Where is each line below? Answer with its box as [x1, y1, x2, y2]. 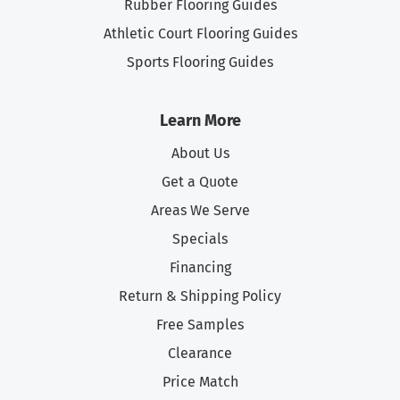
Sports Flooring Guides [127, 54, 273, 71]
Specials [172, 230, 228, 248]
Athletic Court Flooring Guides [103, 25, 297, 43]
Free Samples [156, 316, 244, 334]
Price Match [162, 373, 238, 391]
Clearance [168, 345, 232, 362]
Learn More [159, 111, 241, 131]
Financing [169, 259, 231, 277]
